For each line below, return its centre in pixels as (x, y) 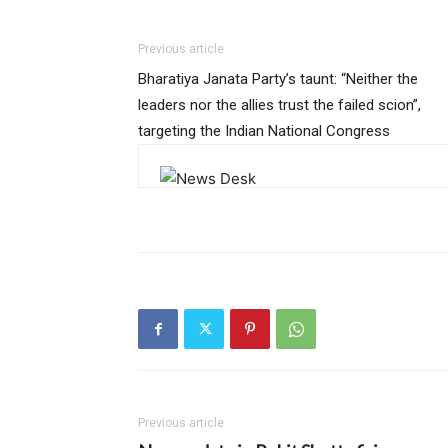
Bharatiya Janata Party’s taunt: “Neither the (278, 79)
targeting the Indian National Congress (264, 131)
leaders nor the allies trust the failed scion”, (279, 105)
